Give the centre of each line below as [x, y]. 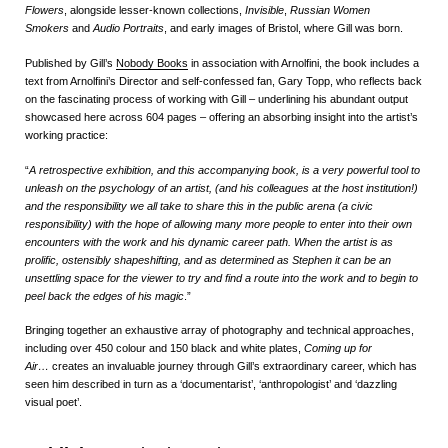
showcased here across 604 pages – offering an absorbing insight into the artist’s [221, 116]
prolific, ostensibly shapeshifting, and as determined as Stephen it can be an [208, 259]
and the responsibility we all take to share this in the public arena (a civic [199, 205]
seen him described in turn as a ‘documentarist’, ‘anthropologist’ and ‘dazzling [211, 384]
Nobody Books [152, 62]
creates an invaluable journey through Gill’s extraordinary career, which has [234, 366]
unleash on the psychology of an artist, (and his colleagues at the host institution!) [221, 187]
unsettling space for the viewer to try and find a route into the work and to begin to [221, 277]
